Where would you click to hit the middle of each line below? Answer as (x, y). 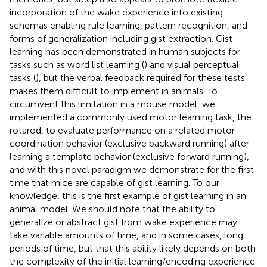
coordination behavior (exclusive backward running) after (129, 144)
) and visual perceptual (192, 65)
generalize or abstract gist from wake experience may (123, 222)
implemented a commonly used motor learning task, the (131, 117)
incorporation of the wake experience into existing (116, 13)
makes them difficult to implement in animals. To (114, 91)
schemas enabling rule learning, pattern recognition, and (128, 26)
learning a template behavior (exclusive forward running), (129, 157)
